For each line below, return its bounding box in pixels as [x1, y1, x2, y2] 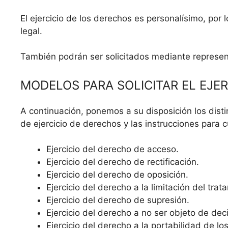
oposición [147, 169, 186, 180]
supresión [147, 195, 187, 206]
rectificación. [147, 157, 199, 167]
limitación [151, 182, 190, 193]
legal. [20, 25, 42, 36]
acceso [147, 144, 176, 155]
